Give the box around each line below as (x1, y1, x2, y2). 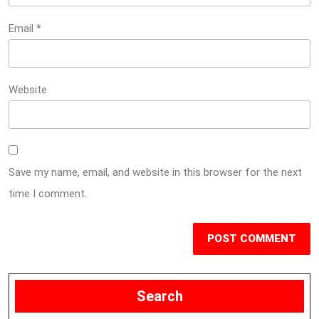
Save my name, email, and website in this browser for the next (9, 166, 302, 179)
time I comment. (9, 187, 87, 200)
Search (136, 288, 183, 305)
